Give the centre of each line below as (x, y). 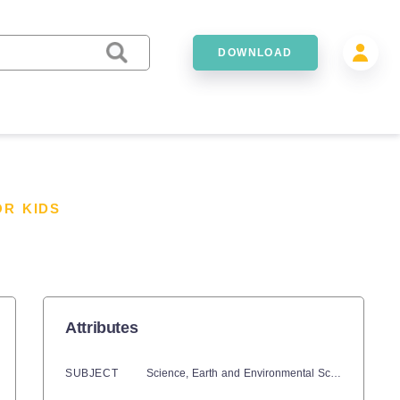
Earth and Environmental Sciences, (262, 373)
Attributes (102, 328)
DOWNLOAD (255, 52)
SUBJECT (92, 373)
